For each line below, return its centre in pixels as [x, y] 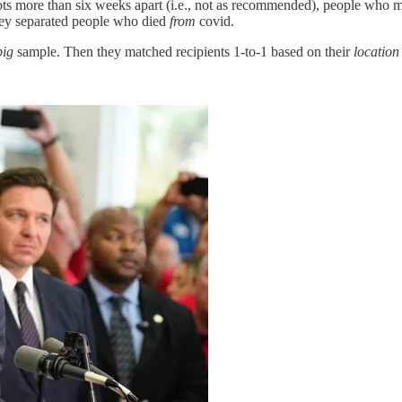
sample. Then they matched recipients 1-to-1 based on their [184, 52]
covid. [215, 22]
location [376, 52]
